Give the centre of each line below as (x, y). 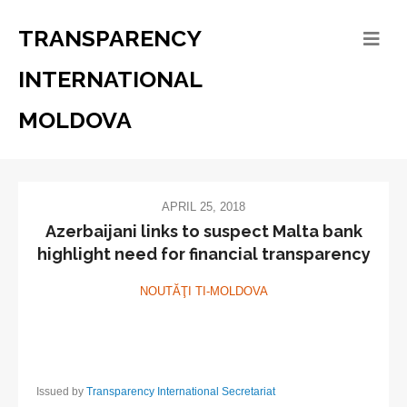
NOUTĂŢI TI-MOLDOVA (203, 292)
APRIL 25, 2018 (203, 207)
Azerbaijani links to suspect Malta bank (203, 232)
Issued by (61, 392)
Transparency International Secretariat (181, 392)
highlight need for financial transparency (203, 254)
